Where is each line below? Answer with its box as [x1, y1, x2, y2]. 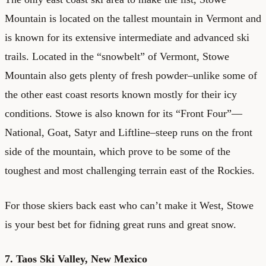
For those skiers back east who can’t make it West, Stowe [5, 199, 254, 211]
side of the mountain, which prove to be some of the [5, 145, 230, 157]
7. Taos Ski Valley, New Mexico [5, 252, 147, 265]
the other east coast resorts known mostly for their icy [5, 88, 237, 100]
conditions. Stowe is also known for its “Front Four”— [5, 107, 242, 119]
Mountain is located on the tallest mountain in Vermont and [5, 12, 261, 24]
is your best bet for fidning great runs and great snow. [5, 218, 236, 230]
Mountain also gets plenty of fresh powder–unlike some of [5, 69, 257, 81]
